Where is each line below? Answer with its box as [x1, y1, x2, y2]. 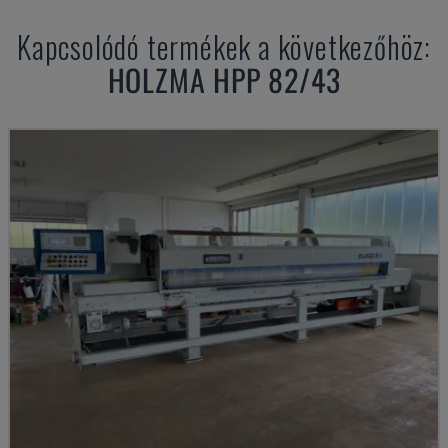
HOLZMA [107, 57, 206, 102]
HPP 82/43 [213, 57, 341, 102]
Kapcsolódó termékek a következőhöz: [17, 24, 431, 69]
